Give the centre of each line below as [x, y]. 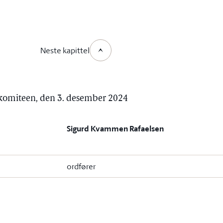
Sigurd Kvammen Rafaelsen [115, 129]
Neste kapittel [65, 50]
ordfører [81, 166]
